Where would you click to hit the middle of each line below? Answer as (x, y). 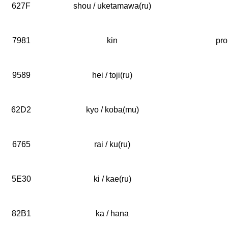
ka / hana (112, 213)
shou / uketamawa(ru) (112, 6)
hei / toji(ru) (112, 75)
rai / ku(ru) (112, 144)
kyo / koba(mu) (112, 110)
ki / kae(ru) (112, 179)
